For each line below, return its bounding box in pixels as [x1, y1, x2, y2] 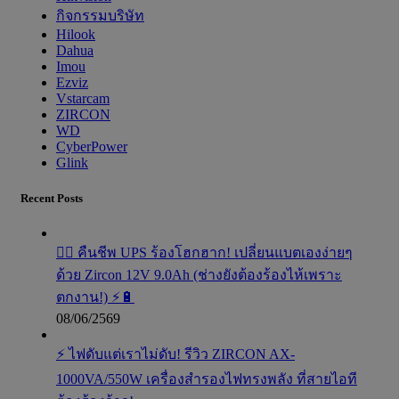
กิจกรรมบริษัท [56, 8, 144, 24]
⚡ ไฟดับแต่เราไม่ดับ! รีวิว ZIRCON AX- [56, 346, 295, 362]
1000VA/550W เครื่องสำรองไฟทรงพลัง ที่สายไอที [56, 370, 357, 387]
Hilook [56, 27, 95, 43]
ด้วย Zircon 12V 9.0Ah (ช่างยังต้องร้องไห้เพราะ [56, 266, 342, 282]
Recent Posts [20, 191, 83, 205]
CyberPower [56, 139, 127, 155]
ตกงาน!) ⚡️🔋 [56, 289, 134, 305]
